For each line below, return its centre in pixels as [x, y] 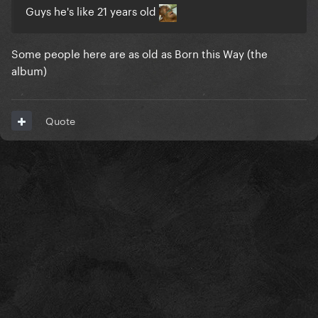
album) [31, 69]
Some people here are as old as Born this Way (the [139, 52]
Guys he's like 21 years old [92, 10]
